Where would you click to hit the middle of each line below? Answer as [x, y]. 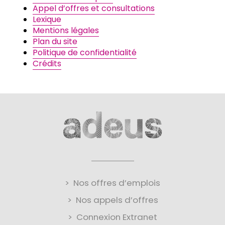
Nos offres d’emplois [117, 183]
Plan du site [55, 41]
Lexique [47, 19]
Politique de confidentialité [85, 52]
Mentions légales [66, 30]
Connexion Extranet [117, 217]
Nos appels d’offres [117, 200]
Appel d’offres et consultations [94, 8]
